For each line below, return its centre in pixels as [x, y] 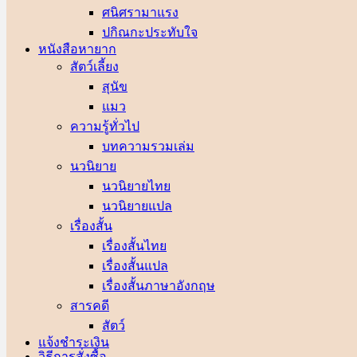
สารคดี [90, 306]
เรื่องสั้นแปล [135, 266]
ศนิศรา [122, 12]
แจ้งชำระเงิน [74, 342]
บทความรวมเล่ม [148, 146]
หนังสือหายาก [77, 49]
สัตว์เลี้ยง [94, 67]
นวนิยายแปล [137, 206]
